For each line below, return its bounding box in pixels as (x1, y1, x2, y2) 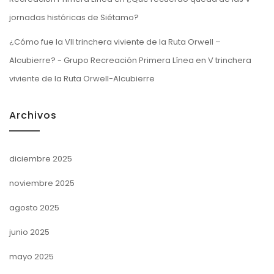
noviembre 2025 (9, 177, 75, 189)
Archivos (9, 108, 57, 122)
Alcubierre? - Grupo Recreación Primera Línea (9, 54, 194, 66)
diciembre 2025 (9, 152, 72, 165)
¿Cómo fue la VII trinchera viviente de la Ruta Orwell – (9, 35, 221, 48)
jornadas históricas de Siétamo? (9, 11, 139, 23)
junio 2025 (9, 226, 50, 238)
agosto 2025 (9, 201, 59, 213)
